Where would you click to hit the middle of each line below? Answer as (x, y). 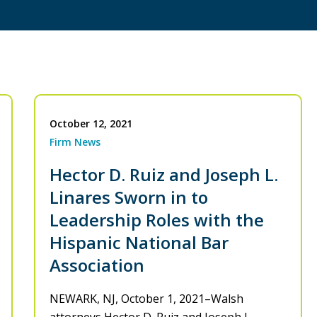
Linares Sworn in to (129, 197)
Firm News (75, 142)
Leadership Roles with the (157, 220)
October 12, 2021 (91, 124)
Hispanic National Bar (139, 243)
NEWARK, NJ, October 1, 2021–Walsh (146, 299)
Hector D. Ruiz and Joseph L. (164, 175)
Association (97, 265)
